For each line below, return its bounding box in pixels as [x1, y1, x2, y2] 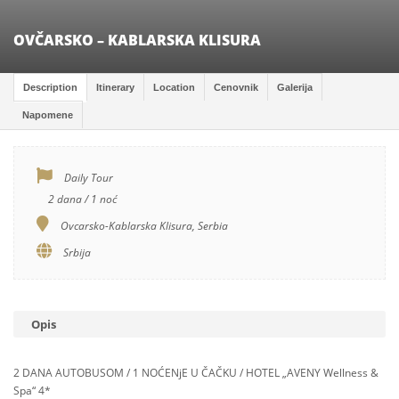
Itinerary [96, 82, 134, 93]
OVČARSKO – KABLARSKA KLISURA [13, 30, 261, 50]
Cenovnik [214, 82, 258, 93]
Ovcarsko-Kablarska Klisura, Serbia [58, 218, 228, 233]
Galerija [277, 82, 313, 93]
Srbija [61, 245, 91, 260]
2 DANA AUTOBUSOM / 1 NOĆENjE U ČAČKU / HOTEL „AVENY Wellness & [13, 365, 379, 380]
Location [153, 82, 195, 93]
